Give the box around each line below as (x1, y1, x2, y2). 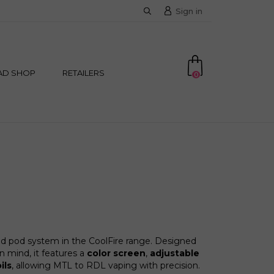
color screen (87, 248, 146, 259)
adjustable (150, 248, 199, 259)
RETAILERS (62, 67, 105, 78)
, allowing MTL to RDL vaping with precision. (12, 260, 200, 271)
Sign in (175, 6, 202, 16)
